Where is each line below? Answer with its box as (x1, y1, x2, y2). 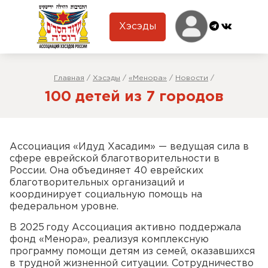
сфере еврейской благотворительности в (10, 154, 220, 163)
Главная (54, 75, 84, 81)
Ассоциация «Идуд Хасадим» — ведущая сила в (10, 142, 249, 151)
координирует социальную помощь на (10, 190, 202, 199)
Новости (175, 75, 208, 81)
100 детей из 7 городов (44, 90, 224, 103)
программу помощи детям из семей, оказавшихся (10, 247, 255, 256)
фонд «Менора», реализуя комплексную (10, 235, 209, 244)
